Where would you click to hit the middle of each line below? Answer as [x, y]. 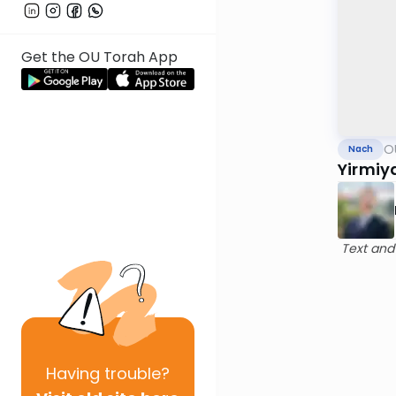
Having [73, 373]
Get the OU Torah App [99, 57]
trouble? [135, 373]
